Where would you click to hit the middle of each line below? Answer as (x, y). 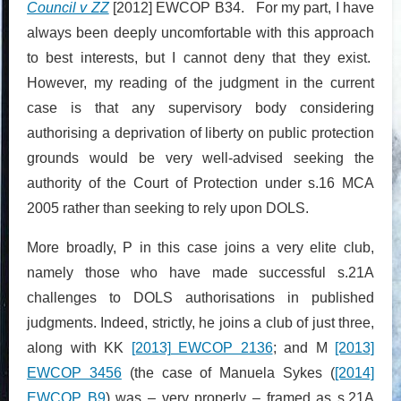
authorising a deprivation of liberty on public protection (200, 132)
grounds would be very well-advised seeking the (200, 158)
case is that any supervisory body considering (200, 107)
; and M (303, 347)
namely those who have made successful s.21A (200, 272)
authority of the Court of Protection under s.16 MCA (200, 183)
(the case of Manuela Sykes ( (228, 372)
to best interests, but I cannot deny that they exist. (200, 57)
